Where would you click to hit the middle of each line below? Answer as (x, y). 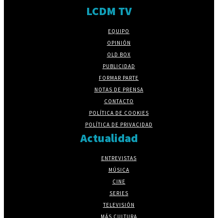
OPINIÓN (119, 43)
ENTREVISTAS (119, 158)
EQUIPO (119, 31)
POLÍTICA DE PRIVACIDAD (119, 124)
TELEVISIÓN (119, 205)
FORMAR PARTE (119, 78)
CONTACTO (119, 101)
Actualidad (109, 138)
